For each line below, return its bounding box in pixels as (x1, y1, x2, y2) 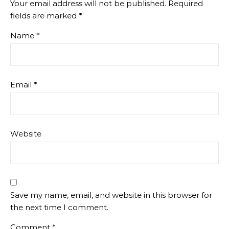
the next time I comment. (10, 202, 108, 212)
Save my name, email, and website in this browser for (10, 190, 212, 200)
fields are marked (10, 11, 79, 20)
